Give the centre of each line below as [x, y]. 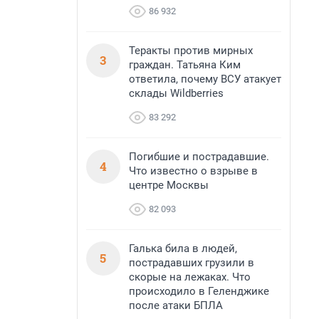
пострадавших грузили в [192, 263]
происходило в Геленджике [199, 291]
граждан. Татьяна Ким [185, 65]
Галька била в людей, [183, 249]
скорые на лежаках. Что [190, 277]
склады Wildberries [176, 93]
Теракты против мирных [191, 51]
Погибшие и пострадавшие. [199, 157]
